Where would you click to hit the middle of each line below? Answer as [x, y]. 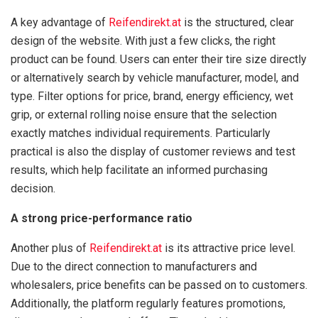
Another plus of [50, 248]
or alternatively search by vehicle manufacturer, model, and [155, 78]
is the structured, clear [237, 23]
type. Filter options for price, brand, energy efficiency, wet [152, 97]
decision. [33, 189]
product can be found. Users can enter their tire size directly [159, 60]
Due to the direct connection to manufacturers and [134, 267]
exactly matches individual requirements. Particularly [141, 133]
